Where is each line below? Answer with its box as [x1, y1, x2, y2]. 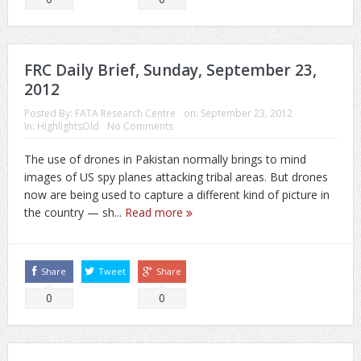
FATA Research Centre [74, 106, 176, 121]
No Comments [106, 119, 173, 134]
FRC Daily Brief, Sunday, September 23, [23, 60, 317, 81]
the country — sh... [23, 205, 125, 221]
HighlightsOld [36, 119, 99, 134]
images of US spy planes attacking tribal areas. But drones [23, 169, 328, 185]
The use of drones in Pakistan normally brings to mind [23, 151, 306, 168]
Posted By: [23, 106, 75, 121]
